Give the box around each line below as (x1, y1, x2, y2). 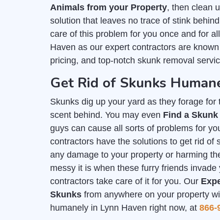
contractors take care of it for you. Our (50, 176, 201, 186)
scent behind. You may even (50, 110, 163, 120)
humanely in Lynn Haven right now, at (50, 203, 199, 213)
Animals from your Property (50, 2, 167, 12)
